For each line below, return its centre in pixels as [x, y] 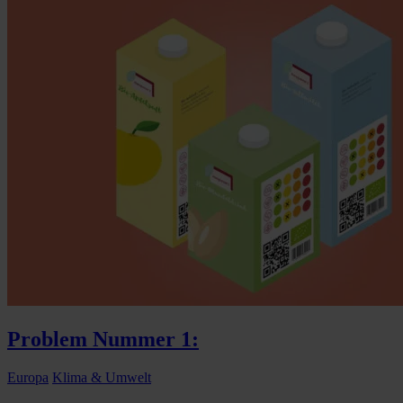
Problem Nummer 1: [103, 339]
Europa [28, 377]
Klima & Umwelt [102, 377]
